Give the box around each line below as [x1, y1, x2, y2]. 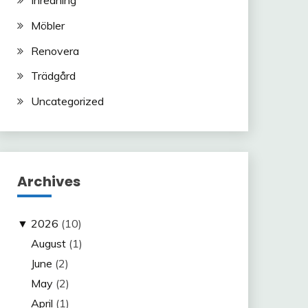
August [30, 236, 66, 251]
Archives [16, 172, 80, 192]
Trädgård [30, 69, 76, 83]
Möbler [30, 18, 65, 32]
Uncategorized [30, 94, 104, 109]
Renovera [30, 43, 79, 58]
